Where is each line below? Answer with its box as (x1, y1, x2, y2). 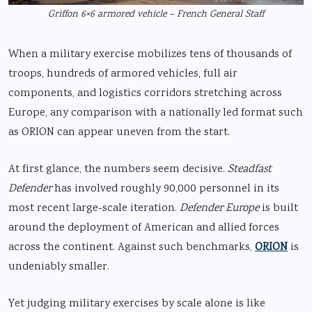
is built (259, 200, 298, 217)
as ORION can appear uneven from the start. (8, 124, 230, 141)
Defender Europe (180, 200, 259, 217)
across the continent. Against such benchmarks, (8, 239, 255, 256)
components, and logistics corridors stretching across (8, 85, 282, 102)
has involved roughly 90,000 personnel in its (52, 180, 279, 197)
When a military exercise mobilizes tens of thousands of (8, 46, 292, 63)
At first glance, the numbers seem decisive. (8, 161, 228, 178)
